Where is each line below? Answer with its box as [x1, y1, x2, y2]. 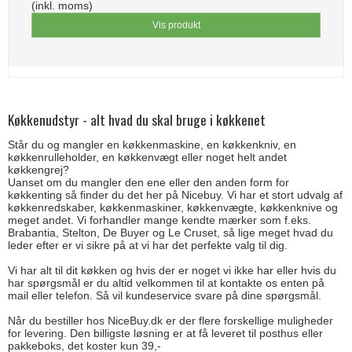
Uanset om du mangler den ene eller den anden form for [8, 175, 289, 189]
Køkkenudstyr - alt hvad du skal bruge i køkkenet [8, 109, 266, 130]
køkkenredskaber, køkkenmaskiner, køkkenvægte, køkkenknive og [8, 200, 338, 214]
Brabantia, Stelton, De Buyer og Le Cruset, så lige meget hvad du [8, 225, 333, 239]
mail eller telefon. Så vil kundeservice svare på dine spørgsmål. [8, 288, 321, 302]
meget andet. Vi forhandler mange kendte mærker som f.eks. [8, 213, 311, 226]
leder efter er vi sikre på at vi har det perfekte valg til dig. [8, 238, 288, 251]
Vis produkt [152, 20, 200, 31]
